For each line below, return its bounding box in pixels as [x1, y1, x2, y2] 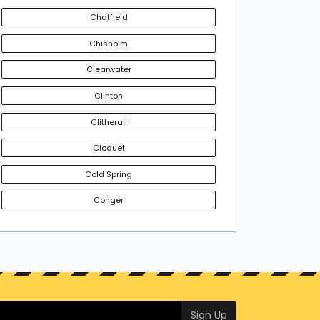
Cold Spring [85, 168, 132, 180]
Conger [94, 194, 124, 206]
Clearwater [86, 64, 131, 76]
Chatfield [89, 11, 128, 23]
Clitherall [90, 116, 127, 128]
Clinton [94, 89, 123, 101]
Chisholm [89, 37, 128, 49]
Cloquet [92, 142, 125, 154]
